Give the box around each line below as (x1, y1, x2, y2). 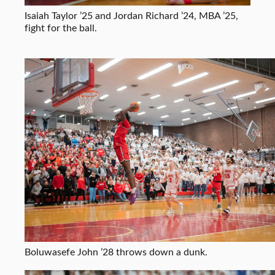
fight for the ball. (25, 20, 97, 34)
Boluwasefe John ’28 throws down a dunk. (25, 244, 207, 258)
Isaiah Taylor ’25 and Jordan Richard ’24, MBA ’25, (25, 8, 238, 21)
